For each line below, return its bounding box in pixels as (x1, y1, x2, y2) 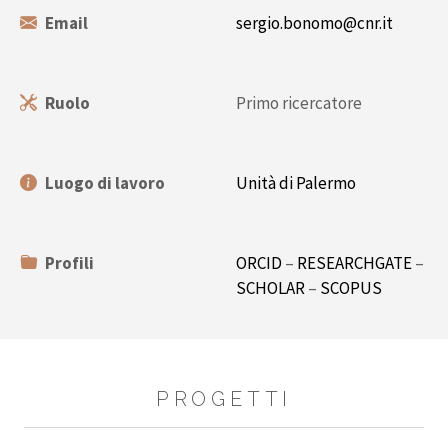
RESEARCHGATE (297, 252, 412, 274)
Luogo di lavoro (45, 172, 165, 194)
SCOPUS (320, 277, 382, 299)
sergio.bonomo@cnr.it (236, 12, 393, 34)
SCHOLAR (236, 277, 305, 299)
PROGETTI (155, 387, 293, 411)
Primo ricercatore (236, 92, 362, 114)
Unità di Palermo (236, 172, 356, 194)
